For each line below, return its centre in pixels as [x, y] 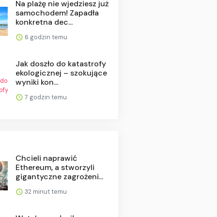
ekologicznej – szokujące [61, 73]
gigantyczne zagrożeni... [59, 176]
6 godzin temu [45, 37]
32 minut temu [45, 191]
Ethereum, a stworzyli [55, 167]
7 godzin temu [45, 97]
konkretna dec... [44, 22]
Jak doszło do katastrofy [61, 63]
